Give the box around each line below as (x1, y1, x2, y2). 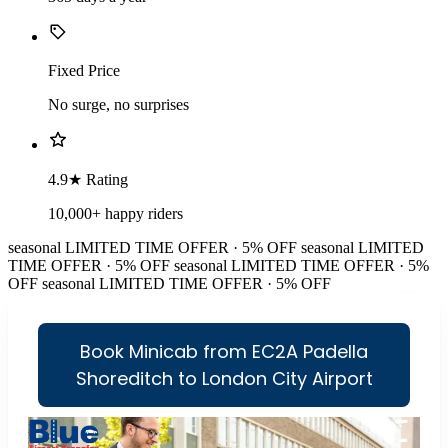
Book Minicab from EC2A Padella (80, 339, 368, 365)
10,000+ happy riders (48, 205, 183, 223)
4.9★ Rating (48, 171, 128, 189)
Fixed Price (48, 62, 120, 80)
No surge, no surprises (48, 96, 189, 114)
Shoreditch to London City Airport (75, 366, 373, 392)
